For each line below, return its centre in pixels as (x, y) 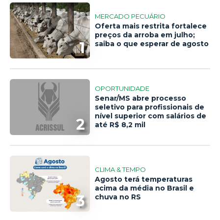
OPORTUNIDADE (122, 88)
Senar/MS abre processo (141, 98)
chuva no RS (118, 197)
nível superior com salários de (151, 116)
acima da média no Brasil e (145, 188)
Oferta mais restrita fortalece (151, 26)
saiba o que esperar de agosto (152, 43)
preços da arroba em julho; (145, 35)
